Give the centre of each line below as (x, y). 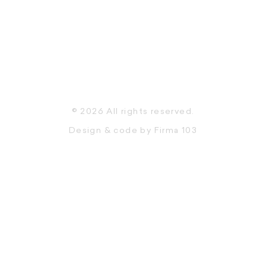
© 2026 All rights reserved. (133, 112)
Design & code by (111, 131)
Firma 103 (176, 131)
